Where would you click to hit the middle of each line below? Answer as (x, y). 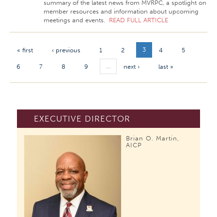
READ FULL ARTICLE (139, 20)
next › (132, 67)
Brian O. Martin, (153, 138)
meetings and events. (76, 20)
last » (166, 67)
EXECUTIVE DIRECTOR (82, 119)
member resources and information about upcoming (121, 11)
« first (25, 50)
